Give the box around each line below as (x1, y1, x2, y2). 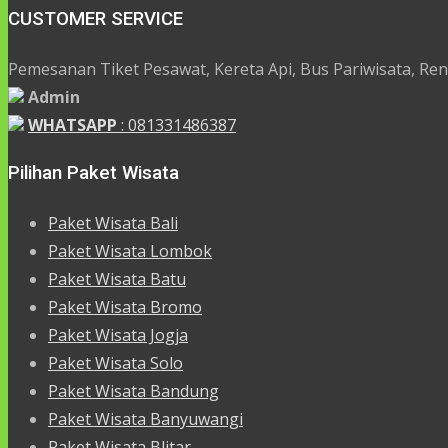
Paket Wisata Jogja (48, 323, 188, 346)
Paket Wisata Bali (48, 211, 178, 234)
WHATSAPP (28, 113, 117, 136)
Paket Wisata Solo (48, 351, 183, 374)
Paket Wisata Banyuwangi (48, 407, 243, 430)
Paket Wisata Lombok (48, 239, 212, 262)
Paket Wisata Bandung (48, 379, 219, 402)
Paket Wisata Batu (48, 267, 186, 290)
